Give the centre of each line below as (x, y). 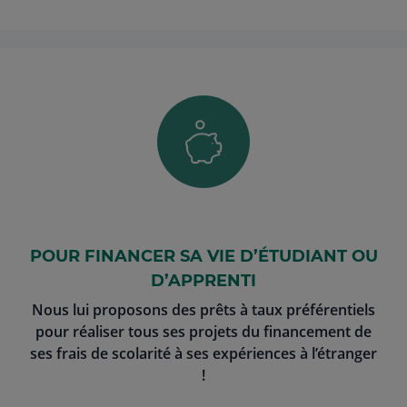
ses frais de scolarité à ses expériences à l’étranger (203, 353)
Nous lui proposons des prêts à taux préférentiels (203, 310)
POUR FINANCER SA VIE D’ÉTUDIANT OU (203, 256)
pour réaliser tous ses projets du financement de (203, 332)
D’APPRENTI (203, 281)
